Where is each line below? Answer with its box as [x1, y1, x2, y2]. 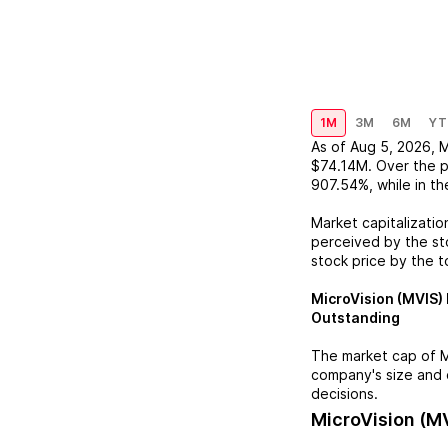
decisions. [311, 385, 378, 402]
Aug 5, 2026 [350, 138, 431, 155]
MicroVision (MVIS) [311, 290, 443, 307]
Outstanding [311, 309, 400, 326]
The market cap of [311, 347, 440, 364]
